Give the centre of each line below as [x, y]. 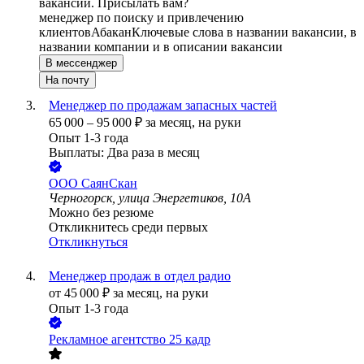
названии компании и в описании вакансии [161, 47]
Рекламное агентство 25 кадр [130, 340]
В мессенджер [81, 63]
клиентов [65, 32]
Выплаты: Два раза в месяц [124, 153]
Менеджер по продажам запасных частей [163, 106]
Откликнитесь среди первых [128, 227]
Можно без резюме [101, 213]
